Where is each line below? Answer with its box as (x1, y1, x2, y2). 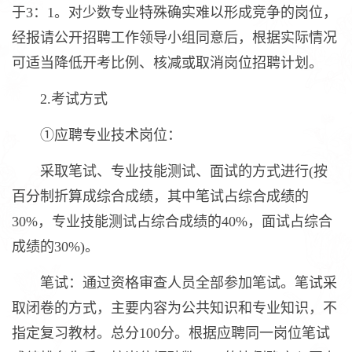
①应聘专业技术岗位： (12, 127, 181, 143)
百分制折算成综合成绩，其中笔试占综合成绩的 (12, 189, 309, 204)
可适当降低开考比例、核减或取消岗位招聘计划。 (12, 55, 323, 71)
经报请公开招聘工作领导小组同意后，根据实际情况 (12, 30, 337, 46)
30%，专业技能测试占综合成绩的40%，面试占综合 (12, 214, 332, 229)
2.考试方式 (12, 91, 108, 107)
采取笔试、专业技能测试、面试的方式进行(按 (12, 163, 328, 179)
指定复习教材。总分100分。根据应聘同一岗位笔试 (12, 325, 330, 341)
